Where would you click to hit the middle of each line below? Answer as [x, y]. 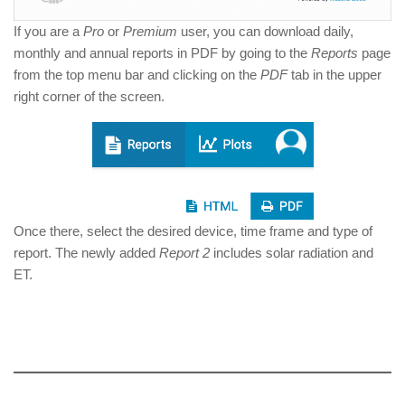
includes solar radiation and [292, 253]
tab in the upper [334, 75]
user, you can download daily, [265, 32]
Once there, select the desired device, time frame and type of [193, 231]
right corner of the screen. [89, 97]
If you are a [48, 32]
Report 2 [184, 253]
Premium [150, 32]
